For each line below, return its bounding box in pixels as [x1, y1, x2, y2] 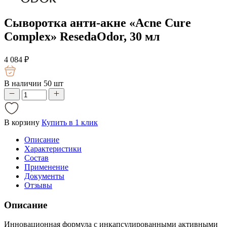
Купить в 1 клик [42, 118, 98, 127]
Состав [24, 153, 49, 162]
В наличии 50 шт [4, 79, 63, 88]
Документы [24, 171, 64, 180]
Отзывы [24, 180, 52, 190]
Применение [24, 162, 68, 171]
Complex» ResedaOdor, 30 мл [4, 29, 160, 43]
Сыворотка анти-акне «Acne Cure [4, 16, 191, 29]
